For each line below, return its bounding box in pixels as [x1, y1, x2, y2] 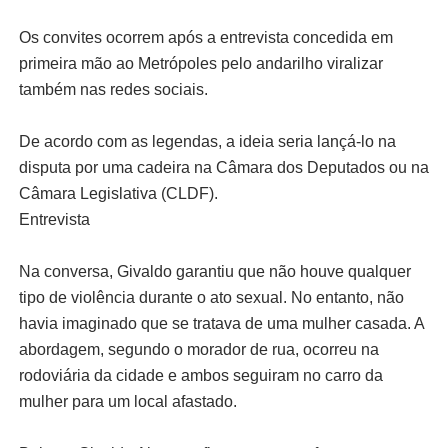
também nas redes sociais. [18, 80, 208, 98]
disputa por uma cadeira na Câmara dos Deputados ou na [18, 158, 429, 176]
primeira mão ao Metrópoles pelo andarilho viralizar [18, 54, 383, 72]
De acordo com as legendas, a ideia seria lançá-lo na [18, 132, 396, 150]
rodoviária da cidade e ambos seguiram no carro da [18, 366, 383, 384]
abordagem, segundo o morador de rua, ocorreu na [18, 340, 379, 358]
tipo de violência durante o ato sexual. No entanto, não [18, 288, 404, 306]
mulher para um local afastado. [18, 392, 237, 410]
